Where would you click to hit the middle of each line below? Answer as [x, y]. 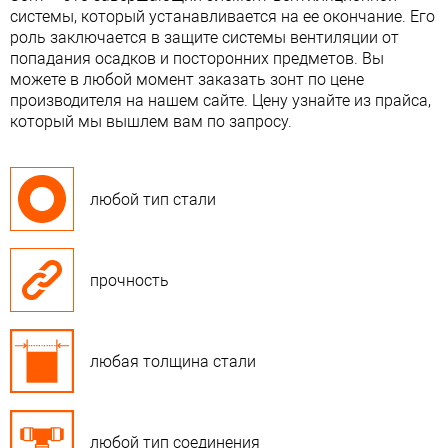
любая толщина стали [173, 361]
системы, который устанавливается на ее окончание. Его [222, 17]
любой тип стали [153, 199]
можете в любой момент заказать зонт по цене [187, 80]
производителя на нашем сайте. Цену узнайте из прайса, [220, 101]
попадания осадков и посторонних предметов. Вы [197, 59]
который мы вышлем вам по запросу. [151, 122]
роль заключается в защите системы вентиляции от [204, 38]
